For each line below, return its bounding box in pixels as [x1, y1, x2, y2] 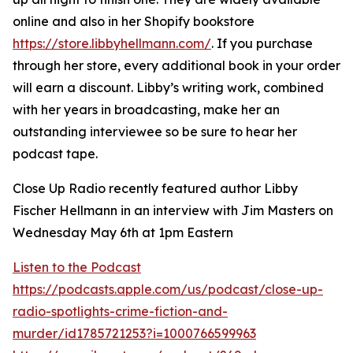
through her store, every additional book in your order [13, 58, 340, 73]
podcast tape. [13, 146, 98, 162]
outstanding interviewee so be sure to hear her [13, 124, 297, 139]
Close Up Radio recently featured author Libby [13, 180, 298, 196]
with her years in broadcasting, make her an [13, 102, 280, 117]
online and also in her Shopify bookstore [13, 13, 255, 29]
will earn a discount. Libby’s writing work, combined [13, 80, 324, 95]
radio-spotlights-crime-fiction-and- [13, 303, 228, 319]
